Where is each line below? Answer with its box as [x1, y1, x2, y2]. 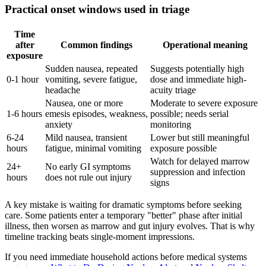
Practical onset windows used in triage [5, 2, 189, 15]
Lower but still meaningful [150, 132, 249, 142]
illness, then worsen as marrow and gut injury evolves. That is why [5, 220, 255, 231]
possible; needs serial [150, 108, 229, 119]
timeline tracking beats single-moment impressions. [5, 231, 195, 242]
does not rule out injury [45, 172, 132, 182]
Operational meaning [162, 39, 248, 50]
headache [45, 84, 80, 95]
